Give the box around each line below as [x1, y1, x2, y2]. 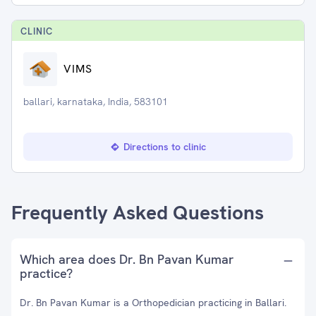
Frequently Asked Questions [11, 200, 264, 225]
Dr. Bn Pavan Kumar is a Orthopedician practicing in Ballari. [20, 296, 286, 309]
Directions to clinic [123, 140, 206, 153]
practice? [20, 265, 73, 281]
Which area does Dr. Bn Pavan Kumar [20, 251, 233, 267]
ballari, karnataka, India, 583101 [23, 95, 168, 108]
